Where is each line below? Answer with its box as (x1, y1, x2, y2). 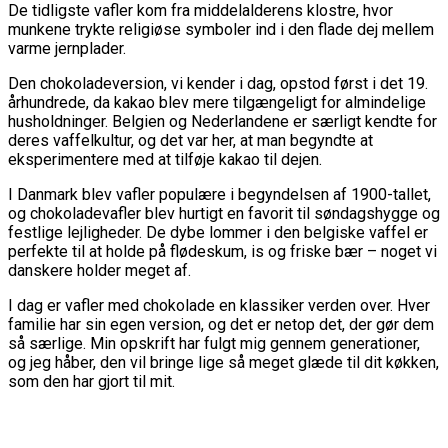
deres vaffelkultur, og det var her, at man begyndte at (8, 131, 373, 151)
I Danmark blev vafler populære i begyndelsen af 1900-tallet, (8, 185, 431, 205)
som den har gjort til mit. (8, 372, 175, 392)
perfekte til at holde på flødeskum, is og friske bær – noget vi (8, 242, 437, 262)
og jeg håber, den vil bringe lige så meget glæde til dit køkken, (8, 353, 439, 373)
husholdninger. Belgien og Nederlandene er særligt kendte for (8, 112, 437, 132)
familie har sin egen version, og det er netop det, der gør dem (8, 315, 434, 335)
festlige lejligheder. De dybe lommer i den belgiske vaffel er (8, 223, 428, 243)
